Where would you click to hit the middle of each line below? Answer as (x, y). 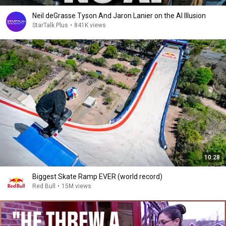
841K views (90, 25)
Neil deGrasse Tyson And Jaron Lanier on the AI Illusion (119, 16)
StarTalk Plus (50, 25)
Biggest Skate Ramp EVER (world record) (97, 177)
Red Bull (44, 186)
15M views (76, 186)
